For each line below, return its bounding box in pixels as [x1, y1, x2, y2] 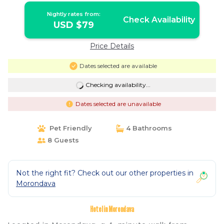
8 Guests [45, 136, 79, 144]
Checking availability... [85, 81, 150, 88]
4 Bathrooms [124, 124, 172, 132]
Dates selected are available [79, 62, 157, 69]
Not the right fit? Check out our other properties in [16, 168, 193, 177]
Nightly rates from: [47, 10, 101, 17]
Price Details [90, 41, 134, 50]
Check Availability [122, 15, 195, 24]
